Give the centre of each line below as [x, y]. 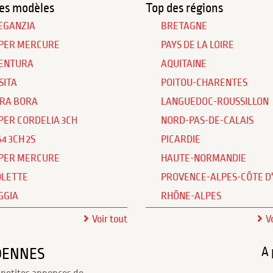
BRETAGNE [184, 26]
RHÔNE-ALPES [191, 196]
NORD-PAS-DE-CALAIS [207, 121]
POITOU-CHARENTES [204, 83]
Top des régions [184, 8]
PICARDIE [181, 140]
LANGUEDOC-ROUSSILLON [215, 102]
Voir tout [110, 219]
